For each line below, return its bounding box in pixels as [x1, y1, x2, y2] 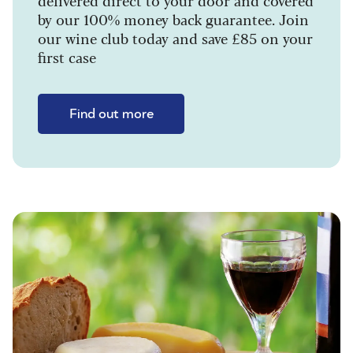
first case [38, 46, 96, 68]
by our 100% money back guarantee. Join [38, 9, 309, 30]
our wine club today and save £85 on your [38, 28, 313, 49]
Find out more [69, 107, 154, 122]
